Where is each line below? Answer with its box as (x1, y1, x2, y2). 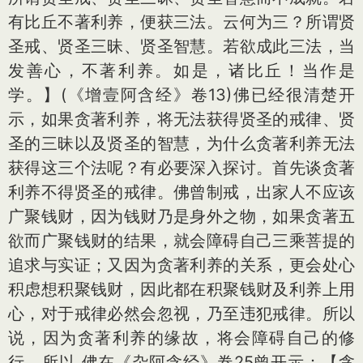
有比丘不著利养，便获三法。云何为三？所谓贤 (8, 11, 355, 32)
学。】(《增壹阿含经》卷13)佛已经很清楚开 (8, 84, 355, 105)
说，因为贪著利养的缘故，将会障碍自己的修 (8, 327, 355, 348)
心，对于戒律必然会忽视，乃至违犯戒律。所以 (8, 303, 355, 323)
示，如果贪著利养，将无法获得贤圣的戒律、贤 (8, 109, 355, 129)
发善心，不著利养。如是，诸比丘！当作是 (8, 60, 355, 80)
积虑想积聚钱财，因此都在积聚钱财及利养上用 (8, 279, 355, 299)
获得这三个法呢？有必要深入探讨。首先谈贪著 (8, 157, 355, 177)
